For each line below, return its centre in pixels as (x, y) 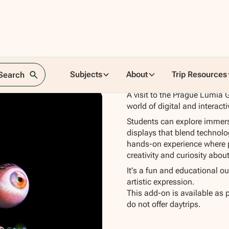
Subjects (86, 75)
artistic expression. (161, 182)
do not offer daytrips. (164, 204)
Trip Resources (200, 75)
